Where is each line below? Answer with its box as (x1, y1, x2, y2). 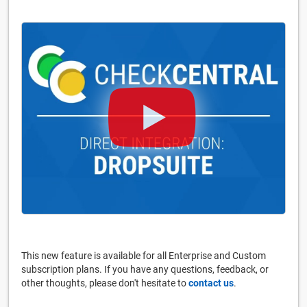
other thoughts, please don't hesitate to (21, 277, 188, 288)
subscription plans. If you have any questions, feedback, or (21, 263, 269, 275)
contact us (188, 277, 234, 288)
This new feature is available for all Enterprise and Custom (21, 249, 266, 261)
